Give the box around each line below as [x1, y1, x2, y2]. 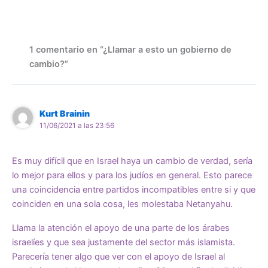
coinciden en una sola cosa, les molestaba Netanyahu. [12, 198, 233, 209]
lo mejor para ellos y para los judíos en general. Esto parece [12, 169, 252, 181]
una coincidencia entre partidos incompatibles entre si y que [12, 184, 255, 195]
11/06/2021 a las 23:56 [39, 121, 115, 130]
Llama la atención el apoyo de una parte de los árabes [12, 222, 230, 233]
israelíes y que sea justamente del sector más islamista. [12, 236, 235, 248]
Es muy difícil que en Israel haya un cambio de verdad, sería [12, 155, 252, 166]
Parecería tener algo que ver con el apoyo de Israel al [12, 251, 225, 262]
